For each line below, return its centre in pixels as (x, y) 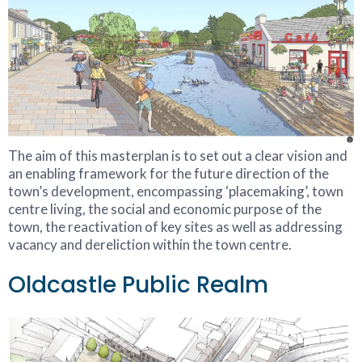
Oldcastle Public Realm (138, 284)
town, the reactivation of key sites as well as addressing (175, 226)
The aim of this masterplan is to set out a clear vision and (178, 155)
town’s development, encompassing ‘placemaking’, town (176, 191)
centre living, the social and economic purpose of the (165, 208)
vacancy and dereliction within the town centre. (150, 244)
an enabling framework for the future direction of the (168, 173)
